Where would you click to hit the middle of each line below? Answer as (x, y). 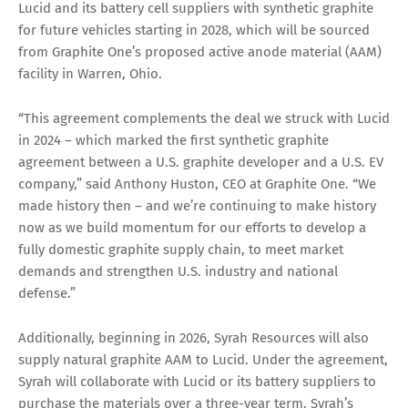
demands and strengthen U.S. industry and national (178, 272)
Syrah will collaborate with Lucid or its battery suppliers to (197, 382)
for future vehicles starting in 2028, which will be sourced (194, 31)
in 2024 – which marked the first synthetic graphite (173, 141)
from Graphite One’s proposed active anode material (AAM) (200, 52)
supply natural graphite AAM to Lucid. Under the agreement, (203, 360)
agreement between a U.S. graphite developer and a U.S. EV (201, 163)
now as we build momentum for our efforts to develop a (192, 228)
